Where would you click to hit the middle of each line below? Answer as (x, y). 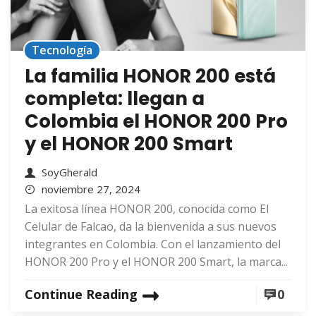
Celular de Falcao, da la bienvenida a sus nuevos (151, 227)
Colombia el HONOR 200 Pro (156, 122)
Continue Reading (81, 294)
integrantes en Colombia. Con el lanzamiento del (153, 244)
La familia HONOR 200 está (150, 77)
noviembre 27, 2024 (91, 189)
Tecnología (62, 50)
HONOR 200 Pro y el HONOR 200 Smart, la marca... (156, 262)
